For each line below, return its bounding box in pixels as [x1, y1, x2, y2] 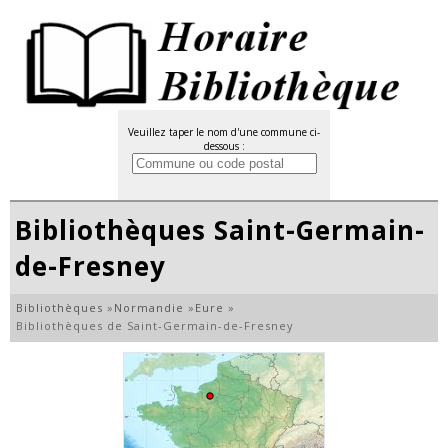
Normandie [114, 300, 184, 315]
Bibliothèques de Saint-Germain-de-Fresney [16, 318, 294, 333]
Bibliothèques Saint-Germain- [15, 212, 425, 248]
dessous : [203, 139, 245, 153]
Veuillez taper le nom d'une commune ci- [128, 125, 320, 139]
